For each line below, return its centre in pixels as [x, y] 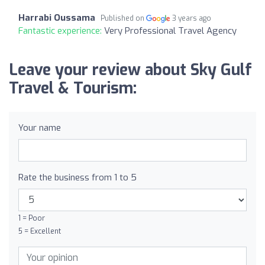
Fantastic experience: [61, 30]
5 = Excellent [40, 231]
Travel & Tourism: [73, 88]
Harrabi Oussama [57, 17]
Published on [123, 18]
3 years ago [192, 18]
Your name [40, 127]
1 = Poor [32, 218]
